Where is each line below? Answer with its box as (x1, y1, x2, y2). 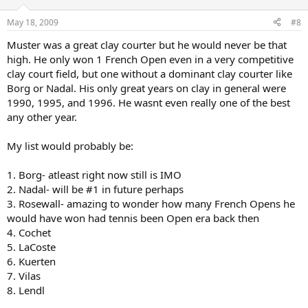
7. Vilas (7, 268, 41, 283)
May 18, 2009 (7, 16, 58, 28)
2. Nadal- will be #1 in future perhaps (7, 181, 184, 196)
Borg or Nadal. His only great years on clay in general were (7, 80, 286, 95)
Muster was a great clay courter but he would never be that (7, 37, 287, 52)
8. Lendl (7, 283, 45, 297)
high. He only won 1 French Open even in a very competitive (7, 52, 294, 66)
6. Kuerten (7, 254, 56, 268)
